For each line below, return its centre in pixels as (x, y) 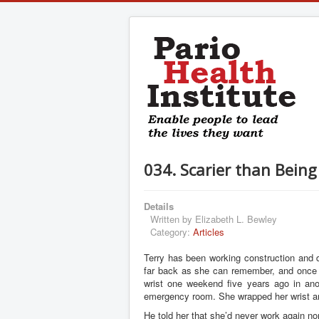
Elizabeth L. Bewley (236, 219)
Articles (209, 232)
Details (159, 206)
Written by (173, 219)
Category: (172, 232)
